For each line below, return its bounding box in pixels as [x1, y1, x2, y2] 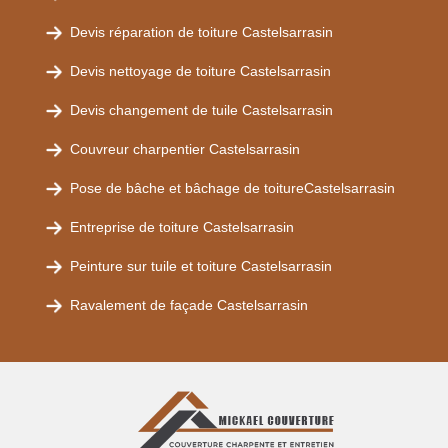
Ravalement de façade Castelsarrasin [70, 297, 308, 313]
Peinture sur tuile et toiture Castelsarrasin [70, 258, 332, 274]
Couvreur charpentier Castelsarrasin [70, 141, 300, 157]
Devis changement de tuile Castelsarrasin [70, 102, 333, 118]
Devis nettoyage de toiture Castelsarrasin [70, 63, 331, 79]
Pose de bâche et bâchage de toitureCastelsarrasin [70, 180, 395, 196]
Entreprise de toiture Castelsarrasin [70, 219, 294, 235]
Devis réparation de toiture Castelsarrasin [70, 24, 333, 40]
